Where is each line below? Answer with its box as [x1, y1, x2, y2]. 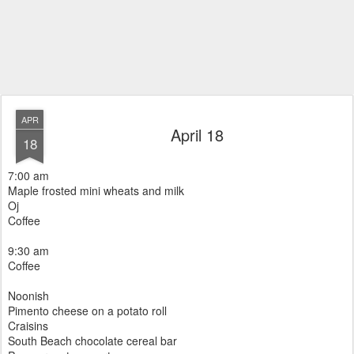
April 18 [170, 123, 224, 146]
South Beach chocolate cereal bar [8, 333, 177, 348]
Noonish [8, 288, 49, 303]
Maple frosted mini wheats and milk [8, 183, 184, 198]
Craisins [8, 318, 48, 333]
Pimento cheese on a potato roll [8, 303, 167, 318]
